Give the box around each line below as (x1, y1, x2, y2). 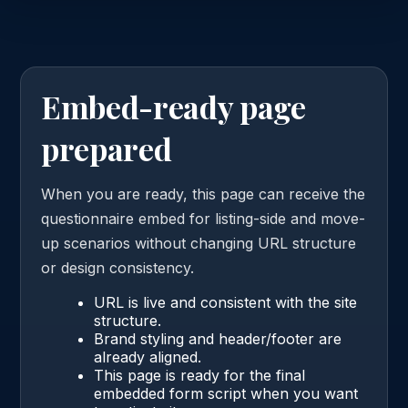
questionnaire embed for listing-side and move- (41, 209, 365, 228)
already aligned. (93, 348, 201, 366)
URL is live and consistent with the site (93, 293, 357, 311)
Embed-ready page (41, 86, 306, 127)
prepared (41, 127, 172, 169)
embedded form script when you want (93, 384, 358, 403)
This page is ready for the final (93, 366, 305, 384)
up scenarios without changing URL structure (41, 234, 356, 252)
